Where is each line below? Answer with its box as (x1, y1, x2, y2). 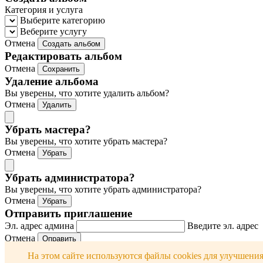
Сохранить (42, 64, 80, 73)
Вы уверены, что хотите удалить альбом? (5, 87, 169, 98)
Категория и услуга (5, 4, 83, 15)
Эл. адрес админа (5, 220, 74, 231)
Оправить (42, 234, 76, 243)
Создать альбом (42, 39, 100, 48)
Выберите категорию (20, 15, 105, 25)
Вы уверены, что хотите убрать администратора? (5, 184, 201, 194)
